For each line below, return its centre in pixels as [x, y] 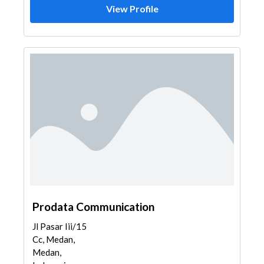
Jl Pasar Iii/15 [60, 226]
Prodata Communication [93, 207]
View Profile [132, 9]
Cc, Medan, [54, 239]
